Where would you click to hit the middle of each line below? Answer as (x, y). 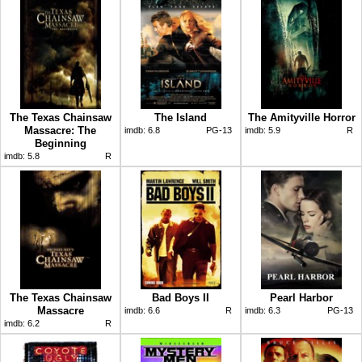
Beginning (60, 143)
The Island (181, 117)
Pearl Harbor (301, 297)
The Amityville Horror (301, 117)
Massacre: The (60, 130)
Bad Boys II (181, 297)
